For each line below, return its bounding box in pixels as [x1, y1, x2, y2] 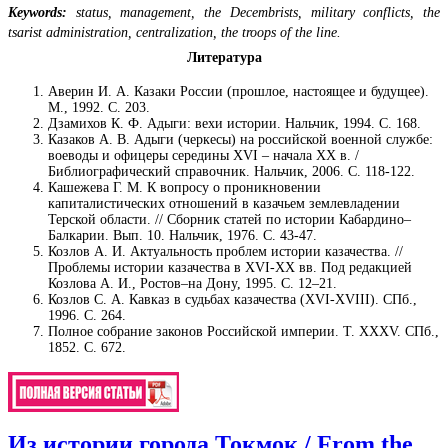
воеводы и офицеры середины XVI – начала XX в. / [48, 147, 359, 163]
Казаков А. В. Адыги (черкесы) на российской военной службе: [48, 131, 433, 147]
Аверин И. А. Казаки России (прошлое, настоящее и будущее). [48, 83, 429, 99]
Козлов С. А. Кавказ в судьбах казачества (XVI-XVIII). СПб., [48, 291, 417, 307]
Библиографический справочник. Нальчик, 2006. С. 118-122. [48, 163, 415, 179]
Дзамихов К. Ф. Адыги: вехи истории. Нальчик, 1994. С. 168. [48, 115, 421, 131]
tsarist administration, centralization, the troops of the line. [8, 24, 341, 40]
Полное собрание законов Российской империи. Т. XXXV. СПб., [48, 323, 439, 339]
